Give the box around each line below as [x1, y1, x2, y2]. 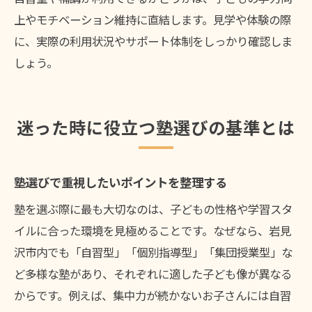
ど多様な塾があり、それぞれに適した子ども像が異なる [14, 265, 292, 283]
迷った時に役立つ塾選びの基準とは [17, 115, 295, 140]
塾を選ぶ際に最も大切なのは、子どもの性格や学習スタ [14, 201, 292, 218]
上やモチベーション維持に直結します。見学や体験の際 [14, 11, 291, 29]
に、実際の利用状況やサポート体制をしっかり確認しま [14, 33, 292, 50]
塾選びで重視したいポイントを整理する [14, 173, 227, 192]
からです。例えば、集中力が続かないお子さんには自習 [14, 287, 291, 304]
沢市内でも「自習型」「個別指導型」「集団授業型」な [14, 244, 292, 261]
